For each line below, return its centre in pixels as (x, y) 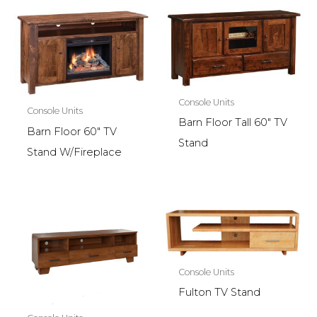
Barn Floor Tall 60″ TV (232, 123)
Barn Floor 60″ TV (71, 131)
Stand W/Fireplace (74, 152)
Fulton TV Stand (219, 293)
